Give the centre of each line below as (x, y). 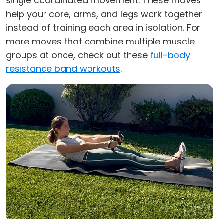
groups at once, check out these (78, 55)
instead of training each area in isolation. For (103, 28)
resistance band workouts (63, 69)
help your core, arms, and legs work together (104, 14)
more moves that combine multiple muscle (100, 42)
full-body (170, 55)
